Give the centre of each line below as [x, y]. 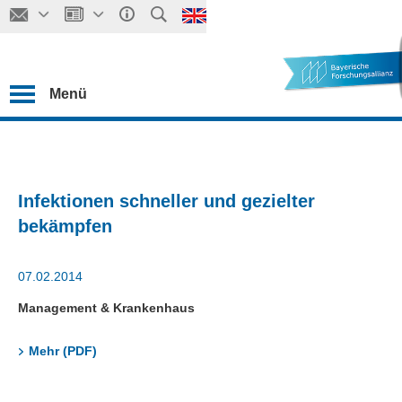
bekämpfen [65, 226]
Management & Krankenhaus [106, 308]
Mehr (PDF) [63, 351]
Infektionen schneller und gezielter [166, 201]
